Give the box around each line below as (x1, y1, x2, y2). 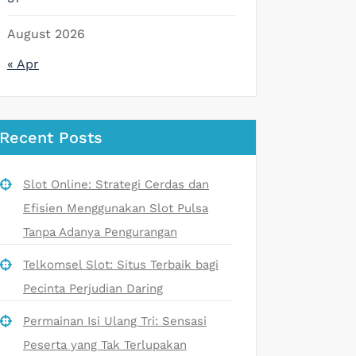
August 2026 (7, 25, 85, 41)
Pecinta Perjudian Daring (23, 281, 163, 296)
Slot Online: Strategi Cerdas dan (23, 176, 209, 192)
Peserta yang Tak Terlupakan (23, 337, 187, 352)
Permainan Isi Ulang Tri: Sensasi (23, 313, 207, 328)
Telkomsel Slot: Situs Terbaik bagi (23, 257, 219, 272)
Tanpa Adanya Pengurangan (23, 224, 177, 239)
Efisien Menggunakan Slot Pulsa (23, 200, 208, 215)
